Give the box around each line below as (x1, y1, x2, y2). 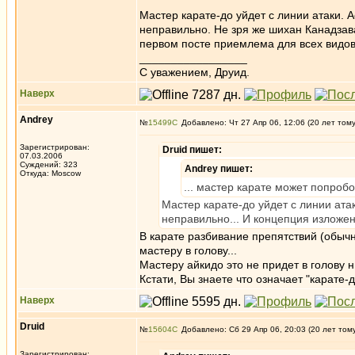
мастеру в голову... (139, 244, 237, 257)
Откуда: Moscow (20, 169, 81, 177)
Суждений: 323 (20, 160, 78, 169)
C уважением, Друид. (139, 66, 250, 78)
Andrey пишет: (185, 163, 253, 174)
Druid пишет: (162, 144, 222, 155)
